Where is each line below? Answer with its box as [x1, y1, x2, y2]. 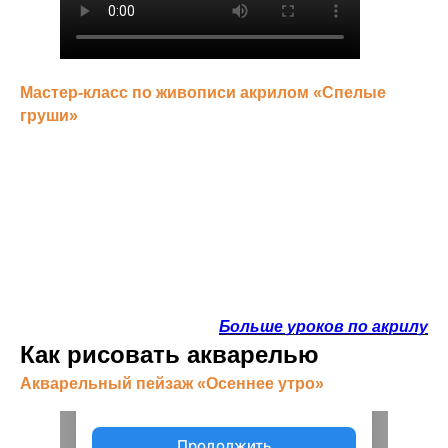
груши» [20, 107, 78, 124]
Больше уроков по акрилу [219, 318, 428, 335]
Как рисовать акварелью [20, 341, 319, 368]
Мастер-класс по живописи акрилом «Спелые [20, 84, 386, 101]
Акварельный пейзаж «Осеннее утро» [20, 375, 324, 392]
